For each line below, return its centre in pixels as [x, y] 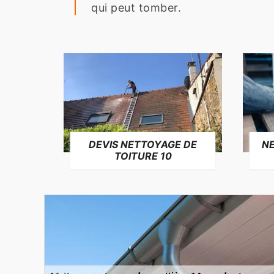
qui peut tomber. [136, 8]
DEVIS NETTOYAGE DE [143, 144]
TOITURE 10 [143, 156]
